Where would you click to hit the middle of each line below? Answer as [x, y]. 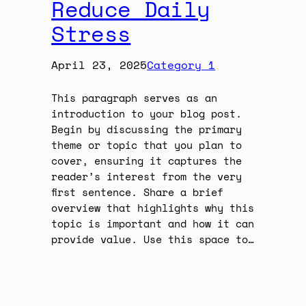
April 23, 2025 [99, 65]
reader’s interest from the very [147, 176]
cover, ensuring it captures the [147, 161]
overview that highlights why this [153, 208]
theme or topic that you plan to [147, 145]
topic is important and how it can [153, 223]
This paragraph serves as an [135, 98]
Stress [91, 33]
